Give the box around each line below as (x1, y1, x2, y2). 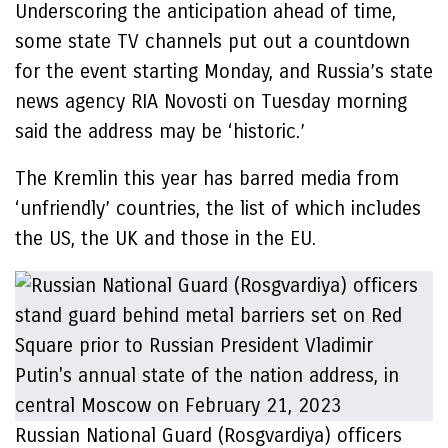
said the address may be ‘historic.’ (15, 120, 305, 143)
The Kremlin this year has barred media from (15, 167, 399, 190)
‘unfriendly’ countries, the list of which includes (15, 197, 421, 220)
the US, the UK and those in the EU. (15, 227, 316, 250)
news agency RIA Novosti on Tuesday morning (15, 90, 407, 113)
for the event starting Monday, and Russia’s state (15, 60, 433, 83)
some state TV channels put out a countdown (15, 30, 410, 53)
